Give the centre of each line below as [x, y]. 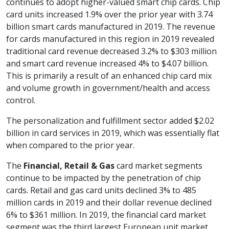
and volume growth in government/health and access [108, 88]
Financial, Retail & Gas [69, 166]
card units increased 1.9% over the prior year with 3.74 [109, 15]
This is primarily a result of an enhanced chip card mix [109, 76]
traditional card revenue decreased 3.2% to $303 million [111, 51]
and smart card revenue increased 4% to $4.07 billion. [107, 64]
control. [21, 100]
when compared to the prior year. [70, 145]
